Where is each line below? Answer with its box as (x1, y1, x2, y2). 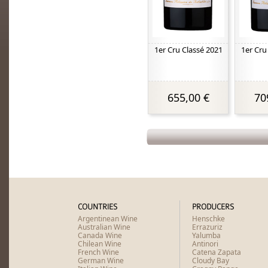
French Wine (78, 247, 119, 257)
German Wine (78, 255, 124, 266)
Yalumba (192, 230, 221, 240)
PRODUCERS (192, 202, 234, 211)
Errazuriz (192, 222, 223, 232)
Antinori (192, 239, 218, 249)
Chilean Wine (78, 239, 121, 249)
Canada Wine (78, 230, 122, 240)
